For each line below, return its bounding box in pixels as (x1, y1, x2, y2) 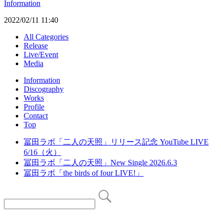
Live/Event (24, 50, 58, 59)
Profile (24, 103, 44, 111)
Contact (24, 111, 48, 120)
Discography (24, 85, 64, 94)
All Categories (24, 33, 69, 41)
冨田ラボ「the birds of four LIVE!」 (24, 169, 144, 178)
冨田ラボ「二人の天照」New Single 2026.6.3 (24, 158, 177, 167)
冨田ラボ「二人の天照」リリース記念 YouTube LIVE (24, 138, 209, 147)
